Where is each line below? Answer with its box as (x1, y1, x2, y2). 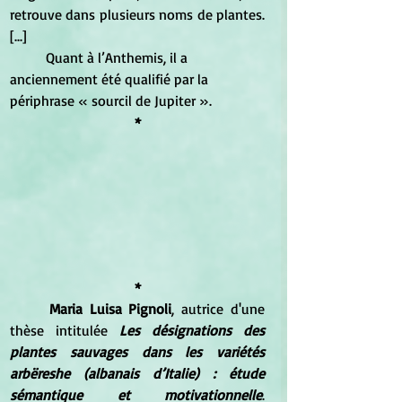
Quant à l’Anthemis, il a (10, 48, 46, 66)
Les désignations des (119, 320, 265, 339)
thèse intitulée (10, 320, 119, 339)
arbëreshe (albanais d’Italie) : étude (10, 363, 265, 382)
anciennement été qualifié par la (10, 69, 212, 88)
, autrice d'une (171, 299, 266, 318)
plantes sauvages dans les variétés (10, 342, 265, 361)
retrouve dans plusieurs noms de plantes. (10, 4, 265, 23)
